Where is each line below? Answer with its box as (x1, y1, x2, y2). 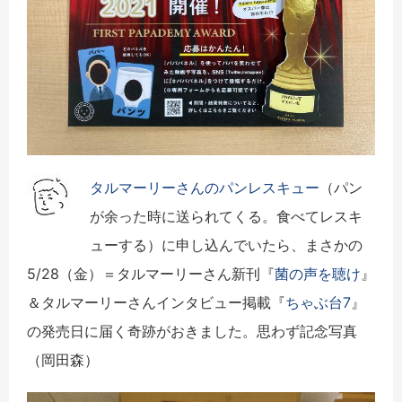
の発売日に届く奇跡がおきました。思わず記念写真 (27, 321, 357, 340)
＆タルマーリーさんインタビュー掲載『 (27, 293, 285, 311)
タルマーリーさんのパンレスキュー (90, 178, 319, 197)
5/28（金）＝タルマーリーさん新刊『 (27, 264, 275, 283)
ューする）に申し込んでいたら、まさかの (90, 235, 363, 254)
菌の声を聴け (275, 264, 361, 283)
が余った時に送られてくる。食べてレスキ (90, 206, 363, 225)
